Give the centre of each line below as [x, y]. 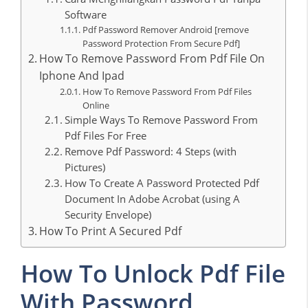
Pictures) [85, 167]
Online [96, 105]
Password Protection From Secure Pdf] [161, 43]
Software [86, 14]
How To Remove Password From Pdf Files [167, 91]
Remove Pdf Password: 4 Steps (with [151, 151]
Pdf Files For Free [106, 135]
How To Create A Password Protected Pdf [162, 183]
